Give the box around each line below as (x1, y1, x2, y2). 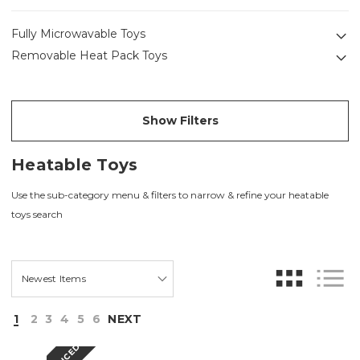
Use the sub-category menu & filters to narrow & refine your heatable (11, 188, 329, 201)
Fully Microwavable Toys (11, 26, 145, 41)
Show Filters (141, 112, 219, 128)
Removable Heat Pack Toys (11, 47, 167, 63)
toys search (11, 207, 63, 220)
